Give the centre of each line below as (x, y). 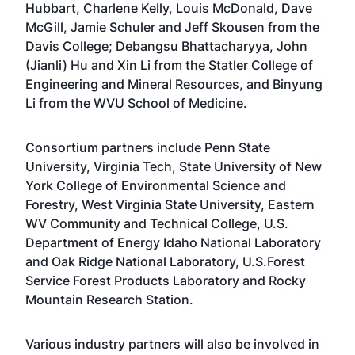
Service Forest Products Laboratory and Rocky (166, 281)
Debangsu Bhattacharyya (193, 46)
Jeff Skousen (225, 27)
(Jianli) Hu (57, 65)
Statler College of (261, 65)
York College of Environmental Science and (156, 185)
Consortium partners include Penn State (148, 147)
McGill (44, 27)
